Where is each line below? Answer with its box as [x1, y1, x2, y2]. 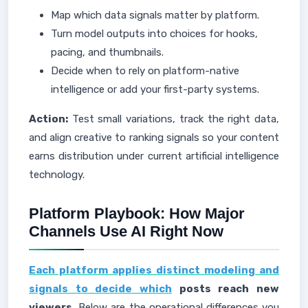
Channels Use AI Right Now [29, 223, 223, 240]
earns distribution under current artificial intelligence [29, 150, 279, 162]
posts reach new [172, 283, 279, 295]
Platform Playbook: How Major [29, 205, 245, 222]
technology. [29, 168, 85, 181]
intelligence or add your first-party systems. [51, 83, 259, 96]
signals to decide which [29, 283, 172, 295]
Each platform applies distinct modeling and [29, 264, 279, 276]
